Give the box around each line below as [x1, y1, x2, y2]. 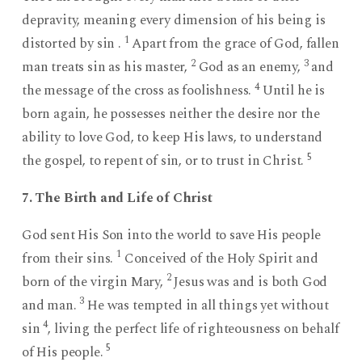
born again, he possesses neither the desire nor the [21, 103, 320, 125]
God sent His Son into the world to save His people [21, 224, 321, 246]
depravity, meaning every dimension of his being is [21, 10, 326, 32]
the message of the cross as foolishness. [21, 80, 255, 102]
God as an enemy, [195, 57, 304, 78]
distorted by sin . [21, 33, 124, 55]
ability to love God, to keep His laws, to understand [21, 127, 323, 149]
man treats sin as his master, [21, 57, 191, 78]
